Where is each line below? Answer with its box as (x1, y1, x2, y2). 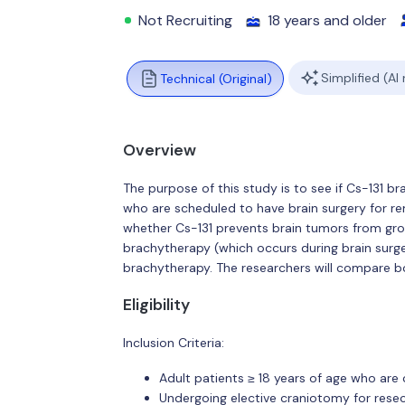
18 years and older (268, 11, 388, 30)
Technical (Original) (159, 71, 272, 87)
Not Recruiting (138, 11, 233, 30)
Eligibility (122, 295, 190, 315)
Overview (122, 140, 196, 160)
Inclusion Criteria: (122, 334, 224, 351)
